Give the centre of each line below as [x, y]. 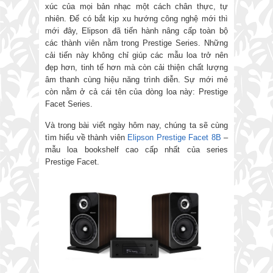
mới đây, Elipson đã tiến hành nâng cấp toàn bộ [136, 31]
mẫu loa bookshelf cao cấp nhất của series [136, 150]
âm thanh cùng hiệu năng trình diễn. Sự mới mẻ [136, 80]
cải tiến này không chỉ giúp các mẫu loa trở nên [136, 55]
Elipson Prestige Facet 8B [174, 138]
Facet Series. [69, 104]
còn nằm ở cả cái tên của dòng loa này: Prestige [136, 92]
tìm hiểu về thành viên [87, 138]
